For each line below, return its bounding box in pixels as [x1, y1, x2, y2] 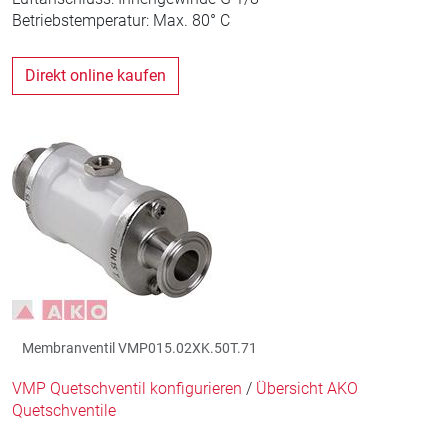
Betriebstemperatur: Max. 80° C [12, 11, 230, 30]
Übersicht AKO [256, 379, 358, 398]
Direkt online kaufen [25, 66, 166, 85]
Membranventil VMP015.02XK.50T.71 [22, 340, 257, 356]
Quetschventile [12, 401, 116, 420]
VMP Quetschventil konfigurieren [12, 379, 242, 398]
